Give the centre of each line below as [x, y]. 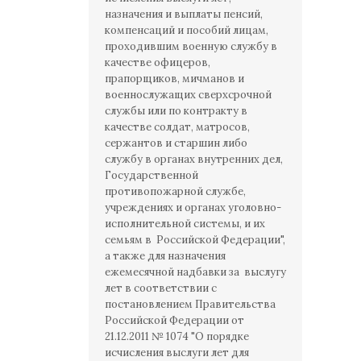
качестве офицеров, [158, 62]
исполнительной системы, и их [185, 224]
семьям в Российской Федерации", [195, 240]
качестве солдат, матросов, [177, 127]
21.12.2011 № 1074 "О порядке [177, 336]
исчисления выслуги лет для [177, 353]
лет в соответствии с [161, 288]
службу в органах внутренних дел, [194, 159]
